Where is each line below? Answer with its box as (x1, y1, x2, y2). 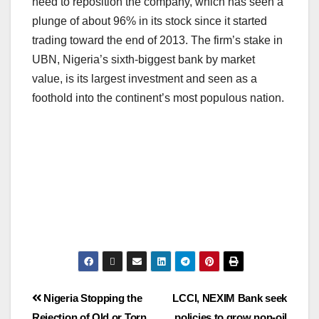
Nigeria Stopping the (41, 291, 142, 304)
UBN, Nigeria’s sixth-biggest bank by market (32, 53, 255, 66)
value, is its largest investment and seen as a (32, 72, 257, 85)
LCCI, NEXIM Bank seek (172, 291, 287, 304)
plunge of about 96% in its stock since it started (32, 14, 267, 27)
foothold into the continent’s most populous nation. (32, 91, 284, 104)
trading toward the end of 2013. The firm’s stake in (32, 33, 283, 46)
